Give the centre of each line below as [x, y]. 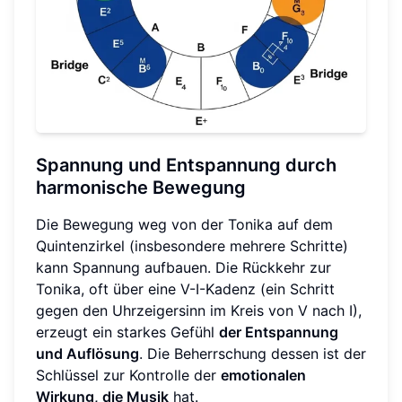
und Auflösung [87, 354]
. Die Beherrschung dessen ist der [253, 354]
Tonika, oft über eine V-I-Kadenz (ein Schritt [185, 289]
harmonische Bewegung [141, 188]
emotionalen [263, 376]
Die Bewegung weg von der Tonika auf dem [184, 225]
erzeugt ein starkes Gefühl [127, 332]
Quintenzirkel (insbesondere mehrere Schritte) [192, 246]
